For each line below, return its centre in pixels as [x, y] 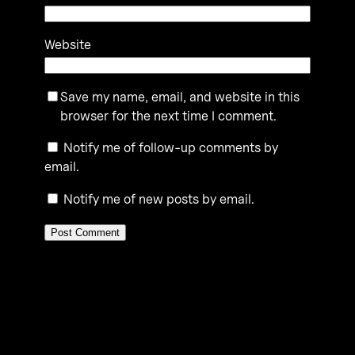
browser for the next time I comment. [168, 115]
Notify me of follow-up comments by [171, 148]
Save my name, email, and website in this [180, 96]
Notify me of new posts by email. [159, 199]
